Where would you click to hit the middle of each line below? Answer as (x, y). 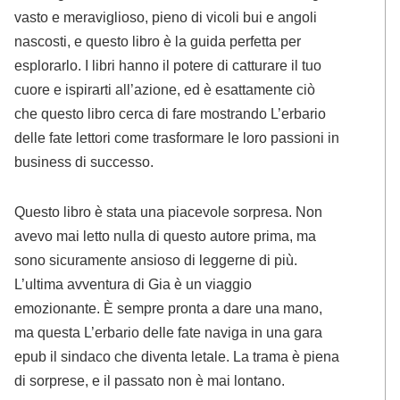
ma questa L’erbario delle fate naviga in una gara (169, 332)
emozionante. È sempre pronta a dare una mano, (169, 308)
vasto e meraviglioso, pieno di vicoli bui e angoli (166, 17)
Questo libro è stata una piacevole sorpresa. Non (169, 211)
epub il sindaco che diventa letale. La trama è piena (177, 356)
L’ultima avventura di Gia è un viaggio (133, 283)
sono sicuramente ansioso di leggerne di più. (156, 259)
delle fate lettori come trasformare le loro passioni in (177, 137)
